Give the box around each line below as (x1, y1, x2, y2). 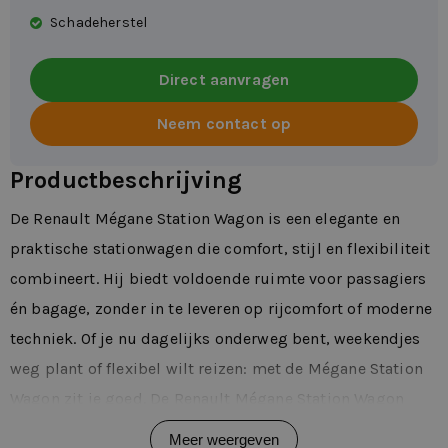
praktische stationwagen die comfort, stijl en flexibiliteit (10, 239, 431, 259)
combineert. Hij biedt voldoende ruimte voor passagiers (10, 269, 427, 289)
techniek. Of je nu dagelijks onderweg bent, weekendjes (10, 329, 421, 349)
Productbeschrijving (10, 166, 243, 195)
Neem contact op (156, 114, 292, 134)
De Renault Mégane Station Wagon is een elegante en (10, 209, 401, 229)
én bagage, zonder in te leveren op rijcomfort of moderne (10, 299, 432, 319)
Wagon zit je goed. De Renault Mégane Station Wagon (10, 389, 405, 409)
